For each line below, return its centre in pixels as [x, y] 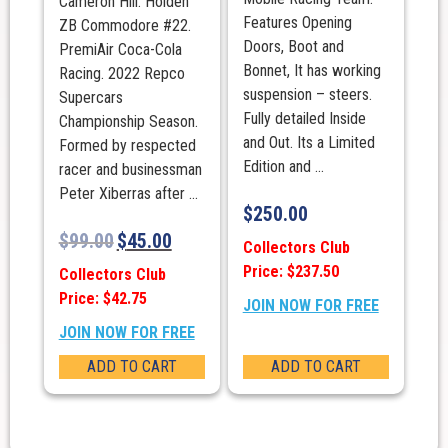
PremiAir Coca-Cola [120, 49]
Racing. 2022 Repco [121, 73]
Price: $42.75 [102, 298]
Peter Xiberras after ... [128, 193]
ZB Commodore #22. [124, 25]
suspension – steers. [307, 94]
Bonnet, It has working [311, 70]
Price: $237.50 [290, 271]
